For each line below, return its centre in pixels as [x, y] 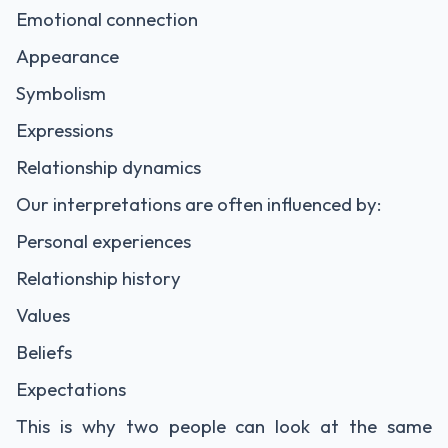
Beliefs [44, 352]
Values [43, 315]
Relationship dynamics [108, 167]
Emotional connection [107, 19]
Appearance [67, 56]
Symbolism [61, 93]
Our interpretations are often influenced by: [198, 204]
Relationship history [98, 278]
